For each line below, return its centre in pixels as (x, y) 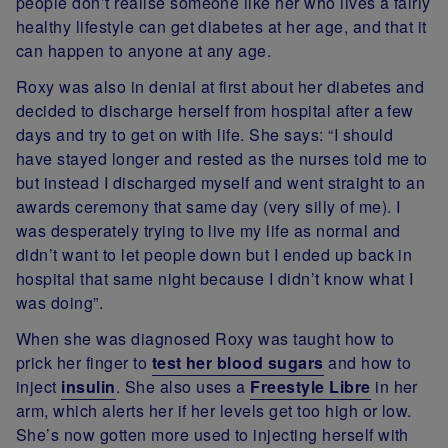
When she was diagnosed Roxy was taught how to (205, 338)
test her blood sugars (237, 362)
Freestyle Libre (310, 386)
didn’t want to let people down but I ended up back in (214, 254)
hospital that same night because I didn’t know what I (215, 278)
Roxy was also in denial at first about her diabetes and (220, 86)
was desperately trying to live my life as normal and (208, 230)
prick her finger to (84, 362)
